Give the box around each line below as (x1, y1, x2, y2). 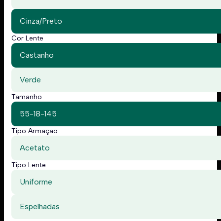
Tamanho (11, 93, 42, 102)
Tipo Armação (11, 127, 58, 136)
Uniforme (20, 177, 52, 187)
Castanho (20, 50, 54, 60)
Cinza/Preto (20, 16, 62, 26)
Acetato (20, 143, 50, 153)
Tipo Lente (11, 161, 46, 170)
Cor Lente (11, 34, 43, 43)
